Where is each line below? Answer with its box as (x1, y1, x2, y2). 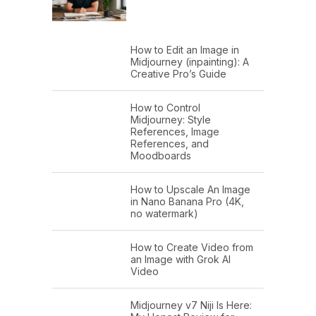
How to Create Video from (130, 241, 253, 254)
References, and (130, 138, 209, 150)
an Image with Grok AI (130, 253, 231, 266)
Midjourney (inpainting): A (130, 56, 249, 68)
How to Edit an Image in (130, 44, 239, 56)
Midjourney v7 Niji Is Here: (130, 299, 252, 312)
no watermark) (130, 207, 198, 220)
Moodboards (130, 150, 191, 162)
